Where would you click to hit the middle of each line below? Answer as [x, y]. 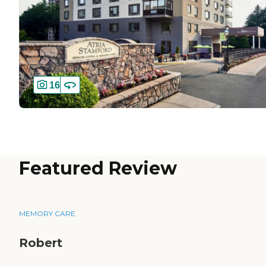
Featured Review [98, 169]
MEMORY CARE [47, 214]
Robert [41, 243]
